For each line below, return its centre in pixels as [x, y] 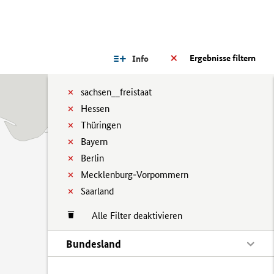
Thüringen [101, 125]
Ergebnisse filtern [223, 58]
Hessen [95, 109]
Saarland [97, 191]
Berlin [92, 158]
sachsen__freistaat [116, 92]
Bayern [94, 142]
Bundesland [94, 244]
